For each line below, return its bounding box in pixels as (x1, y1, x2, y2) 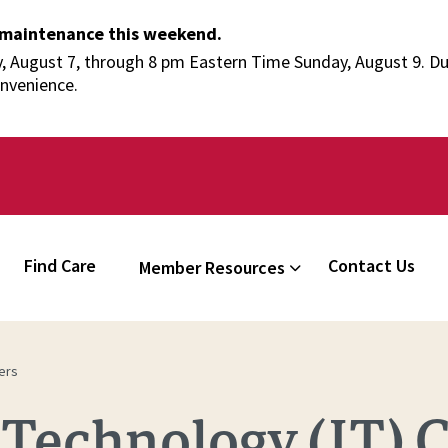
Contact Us (328, 254, 416, 277)
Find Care (24, 254, 97, 277)
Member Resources (139, 256, 286, 279)
